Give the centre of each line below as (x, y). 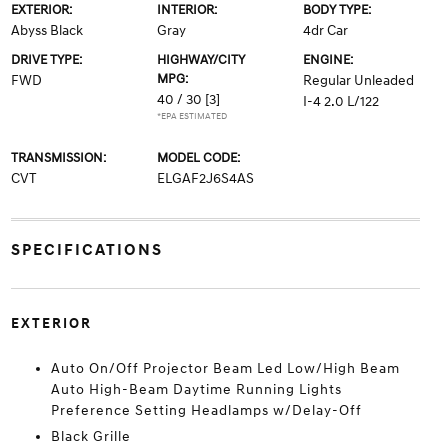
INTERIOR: (186, 10)
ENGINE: (328, 60)
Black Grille (90, 436)
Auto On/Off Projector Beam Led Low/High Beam (225, 368)
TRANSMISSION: (58, 158)
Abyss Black (46, 30)
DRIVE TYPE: (46, 60)
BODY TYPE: (337, 10)
